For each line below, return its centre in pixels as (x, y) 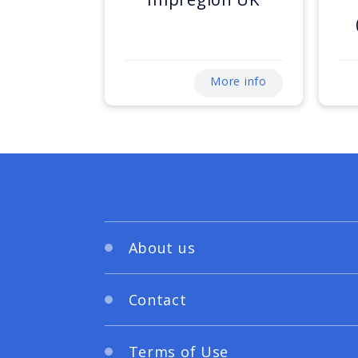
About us (162, 247)
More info (239, 82)
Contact (157, 299)
